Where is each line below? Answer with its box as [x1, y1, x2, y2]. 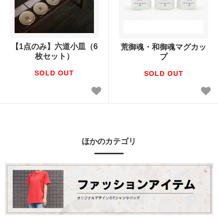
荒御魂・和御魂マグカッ [121, 42, 206, 51]
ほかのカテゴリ [82, 136, 136, 145]
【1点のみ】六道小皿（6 [11, 42, 98, 51]
